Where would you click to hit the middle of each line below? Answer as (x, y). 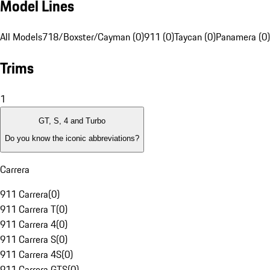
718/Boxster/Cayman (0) (93, 37)
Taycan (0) (195, 37)
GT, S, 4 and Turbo (72, 121)
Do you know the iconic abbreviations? (72, 138)
